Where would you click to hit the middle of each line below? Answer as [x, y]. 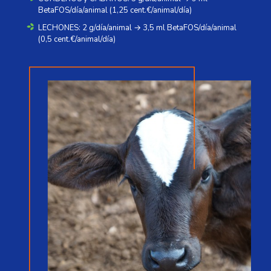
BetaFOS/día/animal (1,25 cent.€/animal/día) [115, 10]
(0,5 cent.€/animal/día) [77, 39]
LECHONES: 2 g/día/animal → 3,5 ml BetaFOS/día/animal [137, 28]
